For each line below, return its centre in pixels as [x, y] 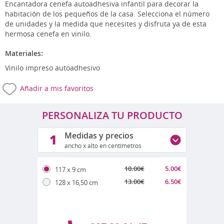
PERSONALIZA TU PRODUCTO [112, 115]
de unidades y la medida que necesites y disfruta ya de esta [106, 24]
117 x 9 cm [70, 169]
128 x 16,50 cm [76, 182]
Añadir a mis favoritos [57, 88]
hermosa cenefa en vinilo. [48, 34]
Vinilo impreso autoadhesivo [52, 68]
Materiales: [24, 53]
